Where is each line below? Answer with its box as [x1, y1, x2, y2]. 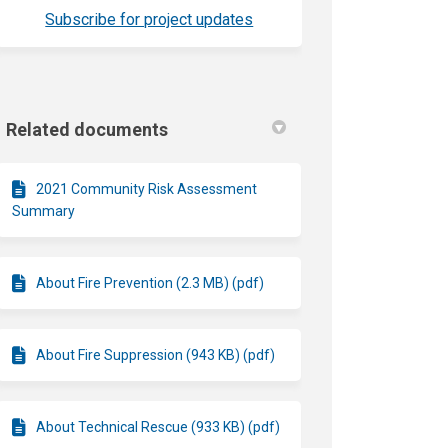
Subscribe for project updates [45, 9, 254, 29]
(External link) [252, 8, 347, 28]
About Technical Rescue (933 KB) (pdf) [36, 418, 281, 435]
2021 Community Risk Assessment [36, 180, 258, 197]
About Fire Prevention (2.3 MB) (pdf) [36, 274, 265, 291]
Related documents [6, 118, 169, 140]
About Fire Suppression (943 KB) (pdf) [36, 346, 276, 363]
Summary [12, 202, 76, 219]
